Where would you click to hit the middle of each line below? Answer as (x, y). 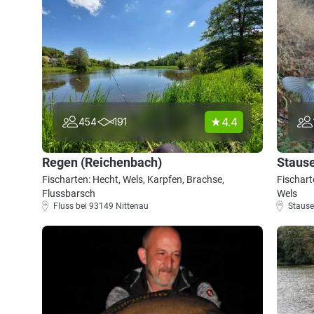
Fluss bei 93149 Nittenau (101, 206)
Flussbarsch (69, 193)
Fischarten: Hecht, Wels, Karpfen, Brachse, (133, 179)
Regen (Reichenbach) (102, 162)
